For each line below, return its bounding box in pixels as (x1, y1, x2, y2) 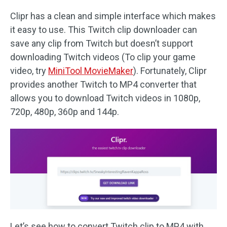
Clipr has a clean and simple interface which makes (10, 11, 216, 21)
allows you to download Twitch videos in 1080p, (10, 93, 200, 103)
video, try (10, 65, 48, 76)
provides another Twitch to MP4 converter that (10, 79, 197, 90)
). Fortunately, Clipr (133, 65, 207, 76)
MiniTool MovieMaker (48, 65, 133, 76)
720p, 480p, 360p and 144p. (10, 106, 119, 117)
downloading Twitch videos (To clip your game (10, 52, 196, 62)
